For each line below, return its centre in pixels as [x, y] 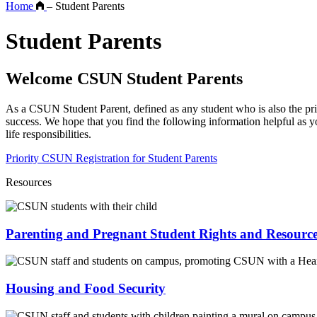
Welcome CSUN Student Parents [124, 79]
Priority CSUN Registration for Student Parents [111, 158]
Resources [29, 182]
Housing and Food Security [86, 289]
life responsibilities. [48, 134]
